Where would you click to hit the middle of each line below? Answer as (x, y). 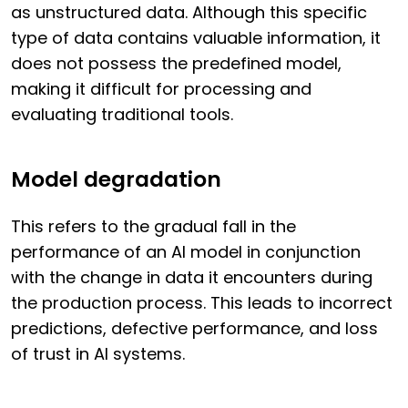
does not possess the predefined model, (176, 64)
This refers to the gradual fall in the (153, 227)
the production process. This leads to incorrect (202, 303)
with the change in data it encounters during (192, 278)
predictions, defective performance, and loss (194, 329)
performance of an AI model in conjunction (186, 252)
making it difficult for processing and (161, 89)
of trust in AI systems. (98, 354)
